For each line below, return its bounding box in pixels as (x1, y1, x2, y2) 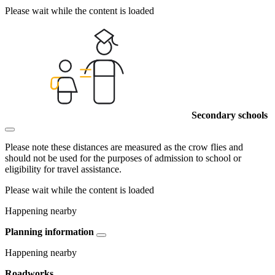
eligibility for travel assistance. (5, 164, 122, 175)
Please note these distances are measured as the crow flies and (5, 142, 243, 153)
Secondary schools (192, 110, 268, 121)
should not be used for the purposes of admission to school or (5, 153, 241, 164)
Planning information (5, 227, 94, 238)
